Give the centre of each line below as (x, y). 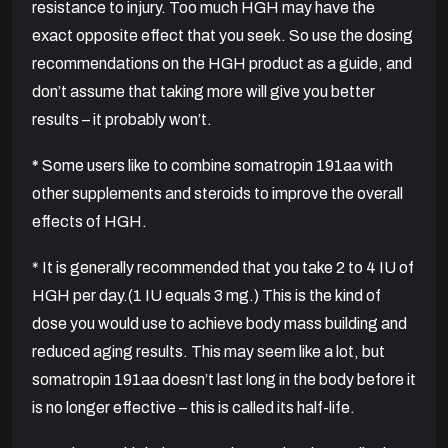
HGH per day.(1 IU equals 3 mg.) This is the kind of (206, 296)
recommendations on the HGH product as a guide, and (222, 64)
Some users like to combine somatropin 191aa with (217, 166)
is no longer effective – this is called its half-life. (193, 408)
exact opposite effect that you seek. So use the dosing (222, 36)
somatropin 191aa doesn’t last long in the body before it (224, 380)
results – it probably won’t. (122, 120)
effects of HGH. (89, 222)
